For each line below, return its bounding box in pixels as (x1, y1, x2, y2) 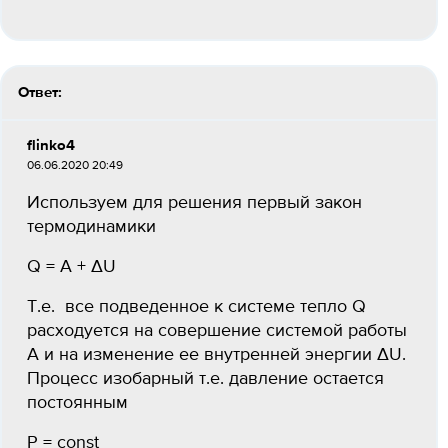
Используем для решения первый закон (27, 194, 362, 212)
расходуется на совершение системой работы (27, 322, 407, 340)
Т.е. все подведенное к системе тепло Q (27, 298, 371, 316)
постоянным (27, 394, 128, 412)
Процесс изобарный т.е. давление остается (27, 370, 384, 388)
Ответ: (18, 85, 62, 100)
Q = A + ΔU (27, 258, 116, 276)
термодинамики (27, 218, 156, 236)
